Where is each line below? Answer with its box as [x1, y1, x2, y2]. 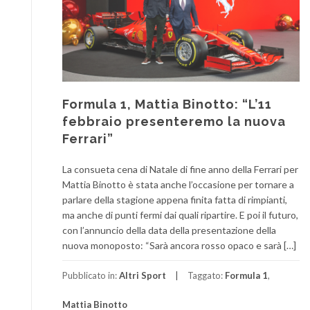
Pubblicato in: [62, 269, 119, 281]
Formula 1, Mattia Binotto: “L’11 [62, 96, 272, 111]
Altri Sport [119, 269, 166, 281]
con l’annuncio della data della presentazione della [62, 224, 276, 236]
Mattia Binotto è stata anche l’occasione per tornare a [62, 178, 294, 190]
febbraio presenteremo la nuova [62, 113, 286, 129]
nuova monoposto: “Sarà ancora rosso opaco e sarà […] [62, 239, 296, 251]
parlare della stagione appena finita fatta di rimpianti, [62, 193, 287, 206]
